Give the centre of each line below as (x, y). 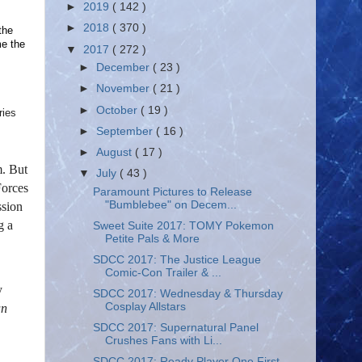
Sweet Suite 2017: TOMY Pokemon (183, 225)
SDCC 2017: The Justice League (177, 259)
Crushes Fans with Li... (163, 341)
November (125, 89)
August (116, 152)
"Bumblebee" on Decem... (170, 204)
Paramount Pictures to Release (172, 192)
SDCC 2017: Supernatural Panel (175, 328)
